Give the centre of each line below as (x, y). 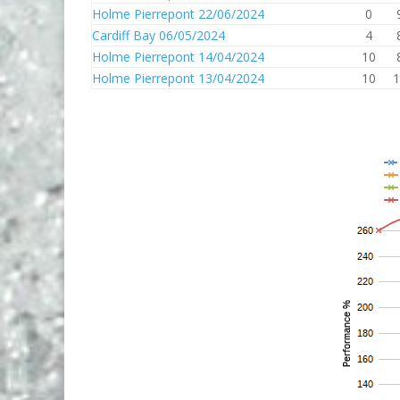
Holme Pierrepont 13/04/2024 (178, 78)
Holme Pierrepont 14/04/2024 (178, 57)
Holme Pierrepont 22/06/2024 (178, 14)
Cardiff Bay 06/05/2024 (158, 35)
